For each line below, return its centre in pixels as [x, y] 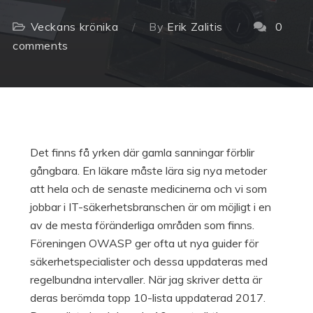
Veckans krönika [74, 27]
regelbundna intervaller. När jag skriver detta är [146, 280]
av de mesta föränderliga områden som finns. [142, 225]
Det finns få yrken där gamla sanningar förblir [142, 153]
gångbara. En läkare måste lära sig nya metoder [148, 171]
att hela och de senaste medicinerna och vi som [148, 189]
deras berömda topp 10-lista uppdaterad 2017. [147, 298]
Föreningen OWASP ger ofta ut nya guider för [144, 243]
